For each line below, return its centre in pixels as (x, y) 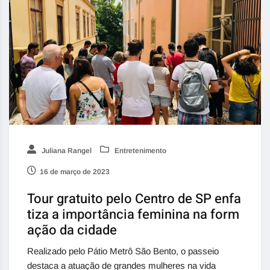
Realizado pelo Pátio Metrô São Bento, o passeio (123, 251)
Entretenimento (140, 150)
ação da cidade (72, 230)
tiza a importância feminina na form (133, 214)
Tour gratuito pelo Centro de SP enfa (134, 199)
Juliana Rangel (66, 150)
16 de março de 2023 (75, 171)
